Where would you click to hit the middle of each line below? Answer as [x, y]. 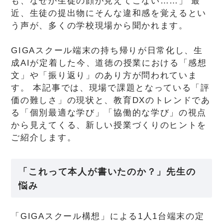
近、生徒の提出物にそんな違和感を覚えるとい [109, 13]
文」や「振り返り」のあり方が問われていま [104, 75]
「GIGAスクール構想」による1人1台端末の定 [108, 216]
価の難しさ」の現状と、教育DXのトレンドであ [111, 100]
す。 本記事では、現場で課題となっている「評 [111, 88]
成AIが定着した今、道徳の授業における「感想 [109, 63]
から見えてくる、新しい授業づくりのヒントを [109, 125]
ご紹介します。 [44, 137]
